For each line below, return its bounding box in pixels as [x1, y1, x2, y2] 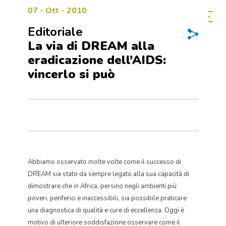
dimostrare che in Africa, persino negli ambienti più [28, 182, 177, 191]
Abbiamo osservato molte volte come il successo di [28, 157, 181, 166]
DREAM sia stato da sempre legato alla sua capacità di [28, 169, 189, 179]
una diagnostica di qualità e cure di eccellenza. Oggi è [28, 206, 184, 215]
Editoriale [28, 24, 83, 40]
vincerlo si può [28, 66, 115, 82]
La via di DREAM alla [28, 38, 154, 54]
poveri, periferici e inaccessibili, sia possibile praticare [28, 194, 187, 203]
